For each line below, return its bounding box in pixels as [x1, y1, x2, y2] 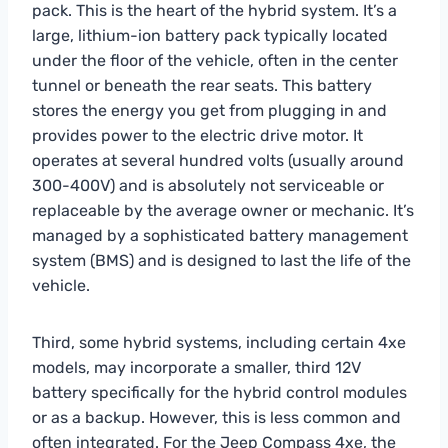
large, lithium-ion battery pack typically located [32, 25, 388, 45]
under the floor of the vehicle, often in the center [32, 50, 398, 70]
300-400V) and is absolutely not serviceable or [32, 175, 384, 195]
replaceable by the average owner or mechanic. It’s [32, 200, 414, 220]
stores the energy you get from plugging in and [32, 100, 387, 120]
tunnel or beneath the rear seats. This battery [32, 75, 372, 95]
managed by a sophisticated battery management [32, 225, 408, 245]
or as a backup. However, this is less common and [32, 407, 401, 427]
